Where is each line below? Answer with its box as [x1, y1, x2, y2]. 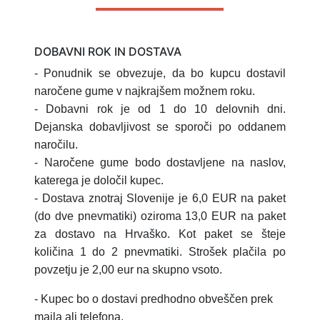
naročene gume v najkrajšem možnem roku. [34, 85, 255, 98]
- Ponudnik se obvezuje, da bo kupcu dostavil [34, 67, 286, 80]
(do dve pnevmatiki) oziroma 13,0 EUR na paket [34, 210, 286, 223]
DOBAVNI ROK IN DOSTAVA [34, 44, 181, 59]
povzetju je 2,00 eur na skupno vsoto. [34, 264, 222, 276]
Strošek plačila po [188, 246, 286, 259]
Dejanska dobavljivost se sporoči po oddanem [34, 121, 286, 134]
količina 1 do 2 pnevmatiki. [34, 246, 189, 259]
